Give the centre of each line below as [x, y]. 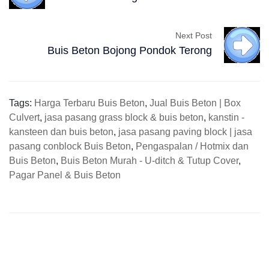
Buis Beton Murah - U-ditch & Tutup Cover [150, 161]
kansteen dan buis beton [61, 132]
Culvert [24, 118]
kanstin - [226, 118]
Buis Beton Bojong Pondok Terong [130, 50]
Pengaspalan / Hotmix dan [192, 147]
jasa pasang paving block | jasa [185, 132]
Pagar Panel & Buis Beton [65, 175]
